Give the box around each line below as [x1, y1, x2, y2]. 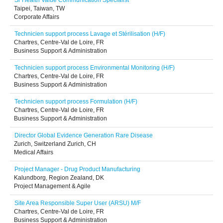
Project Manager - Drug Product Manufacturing [14, 166, 140, 173]
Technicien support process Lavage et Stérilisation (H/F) [14, 30, 165, 37]
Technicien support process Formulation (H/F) [14, 98, 137, 105]
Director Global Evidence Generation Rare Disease [14, 132, 153, 139]
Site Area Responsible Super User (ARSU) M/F [14, 200, 141, 207]
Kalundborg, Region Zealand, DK [14, 174, 104, 181]
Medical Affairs [14, 149, 53, 156]
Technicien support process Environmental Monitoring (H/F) [14, 64, 175, 71]
